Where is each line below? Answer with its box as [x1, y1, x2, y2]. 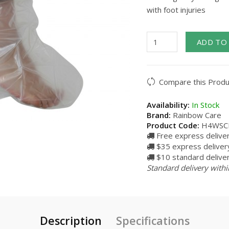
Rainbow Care [173, 110, 221, 120]
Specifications [116, 213, 190, 228]
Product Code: [147, 120, 199, 130]
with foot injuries [147, 5, 205, 15]
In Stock [190, 100, 219, 110]
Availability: [147, 100, 190, 110]
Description [39, 213, 102, 228]
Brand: [147, 110, 171, 120]
